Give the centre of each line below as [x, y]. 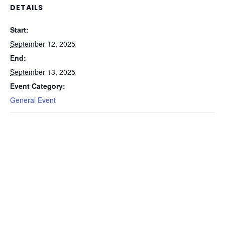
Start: [19, 30]
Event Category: [38, 86]
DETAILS [27, 8]
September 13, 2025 [43, 72]
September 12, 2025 [43, 44]
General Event [33, 100]
